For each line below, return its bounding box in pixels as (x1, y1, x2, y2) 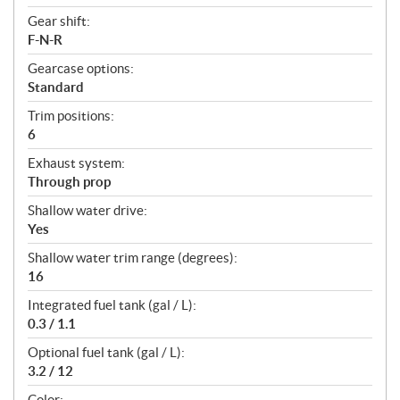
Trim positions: (28, 107, 114, 123)
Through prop (28, 173, 111, 189)
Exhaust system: (28, 154, 125, 171)
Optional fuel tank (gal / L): (28, 344, 185, 360)
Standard (28, 79, 84, 95)
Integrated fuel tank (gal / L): (28, 296, 196, 312)
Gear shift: (28, 12, 90, 29)
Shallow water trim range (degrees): (28, 249, 237, 265)
